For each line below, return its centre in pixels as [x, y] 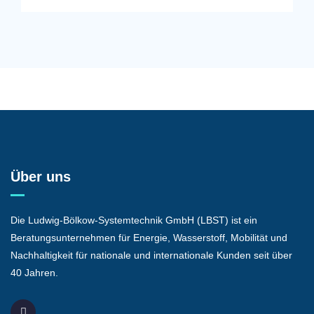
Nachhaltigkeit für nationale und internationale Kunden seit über [151, 255]
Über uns [41, 177]
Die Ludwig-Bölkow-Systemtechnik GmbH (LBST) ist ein [134, 220]
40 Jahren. [34, 273]
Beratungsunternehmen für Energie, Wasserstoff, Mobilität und [149, 238]
